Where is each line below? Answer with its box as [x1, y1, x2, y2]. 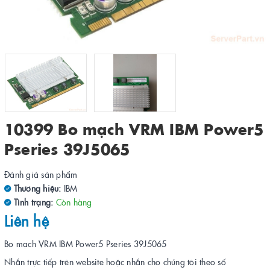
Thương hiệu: [11, 182, 61, 195]
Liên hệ [4, 210, 49, 230]
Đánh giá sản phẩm [4, 168, 78, 181]
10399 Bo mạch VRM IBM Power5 [4, 119, 265, 139]
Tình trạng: [11, 196, 56, 209]
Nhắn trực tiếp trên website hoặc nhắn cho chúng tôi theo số [4, 255, 226, 268]
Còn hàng [55, 196, 92, 209]
